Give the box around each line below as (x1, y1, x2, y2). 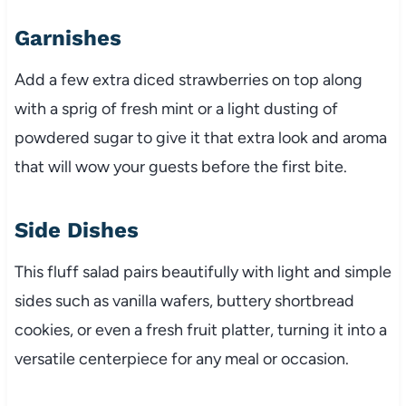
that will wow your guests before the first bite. (14, 156, 347, 177)
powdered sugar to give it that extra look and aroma (14, 127, 387, 148)
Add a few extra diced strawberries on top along (14, 69, 362, 90)
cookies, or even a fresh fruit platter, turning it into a (14, 319, 387, 340)
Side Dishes (14, 217, 139, 243)
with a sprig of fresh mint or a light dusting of (14, 98, 338, 119)
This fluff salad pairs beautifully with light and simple (14, 261, 391, 282)
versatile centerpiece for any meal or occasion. (14, 348, 349, 369)
